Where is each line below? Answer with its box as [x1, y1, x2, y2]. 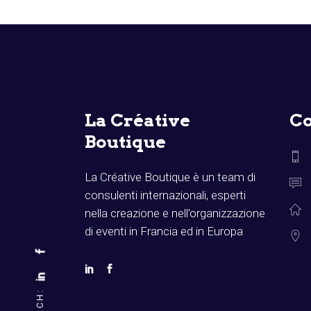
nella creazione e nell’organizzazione [85, 206, 265, 221]
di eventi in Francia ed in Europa [85, 224, 243, 239]
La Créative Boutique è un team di [85, 170, 255, 185]
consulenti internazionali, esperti [85, 188, 246, 203]
